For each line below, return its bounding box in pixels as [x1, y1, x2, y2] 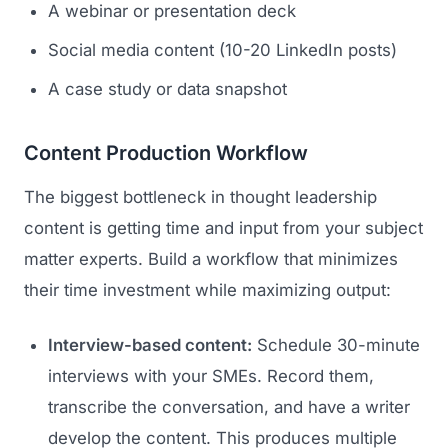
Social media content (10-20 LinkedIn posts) [48, 40, 397, 61]
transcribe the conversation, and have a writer [48, 397, 410, 418]
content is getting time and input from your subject [24, 218, 423, 239]
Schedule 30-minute [252, 335, 420, 356]
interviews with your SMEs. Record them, [48, 366, 374, 387]
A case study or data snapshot [48, 79, 287, 100]
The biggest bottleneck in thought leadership [24, 187, 377, 208]
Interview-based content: [48, 335, 252, 356]
